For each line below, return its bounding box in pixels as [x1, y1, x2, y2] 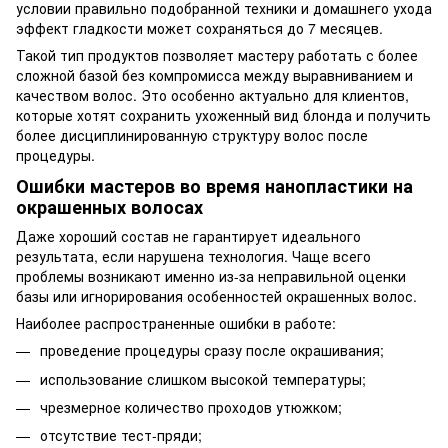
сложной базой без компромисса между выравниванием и [16, 64, 413, 85]
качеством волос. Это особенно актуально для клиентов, [16, 84, 409, 105]
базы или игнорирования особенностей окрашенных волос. [16, 286, 417, 307]
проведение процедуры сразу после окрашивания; [40, 340, 384, 361]
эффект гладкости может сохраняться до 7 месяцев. [16, 17, 383, 38]
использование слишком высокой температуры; [40, 368, 366, 389]
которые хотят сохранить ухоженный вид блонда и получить [16, 104, 431, 125]
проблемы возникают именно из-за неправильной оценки [16, 266, 406, 287]
